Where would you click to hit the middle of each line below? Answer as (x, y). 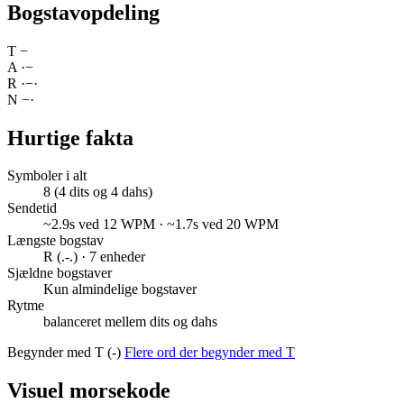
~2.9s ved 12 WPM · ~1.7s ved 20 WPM (161, 225)
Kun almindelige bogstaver (120, 289)
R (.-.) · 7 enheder (94, 257)
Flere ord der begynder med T (210, 353)
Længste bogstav (55, 241)
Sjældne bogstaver (60, 273)
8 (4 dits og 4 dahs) (98, 192)
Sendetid (32, 208)
